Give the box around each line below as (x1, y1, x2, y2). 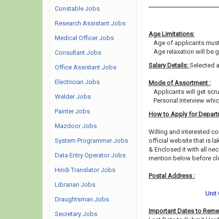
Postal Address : (148, 172, 195, 179)
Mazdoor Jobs (55, 122, 97, 130)
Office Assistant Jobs (55, 64, 116, 71)
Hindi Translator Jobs (55, 166, 115, 174)
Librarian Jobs (55, 181, 95, 188)
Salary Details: (148, 62, 190, 69)
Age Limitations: (148, 30, 195, 38)
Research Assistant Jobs (55, 20, 126, 27)
